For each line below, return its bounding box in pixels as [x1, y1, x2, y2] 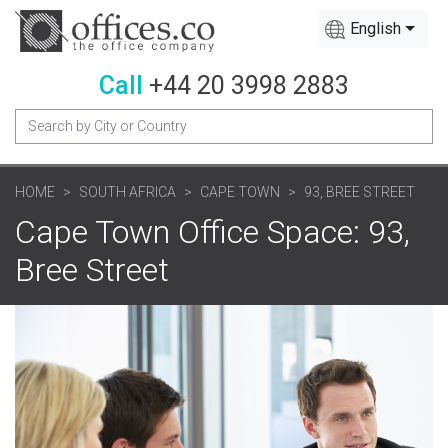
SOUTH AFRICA [79, 183, 176, 200]
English [350, 19, 402, 38]
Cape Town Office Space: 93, [15, 212, 410, 251]
